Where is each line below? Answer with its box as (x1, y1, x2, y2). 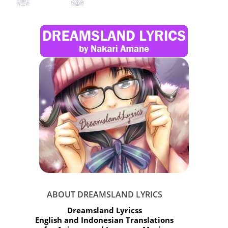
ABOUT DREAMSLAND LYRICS (46, 188, 162, 200)
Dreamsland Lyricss (67, 205, 142, 215)
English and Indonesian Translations (35, 214, 174, 225)
